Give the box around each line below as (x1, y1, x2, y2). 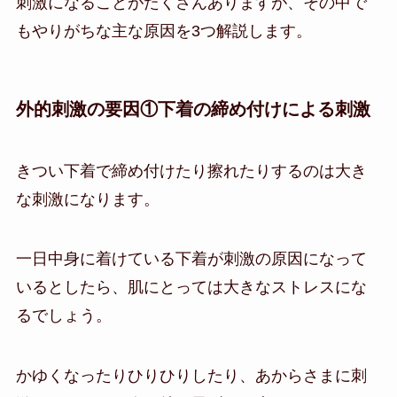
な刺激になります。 (15, 190, 160, 208)
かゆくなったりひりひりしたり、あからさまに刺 (15, 367, 367, 385)
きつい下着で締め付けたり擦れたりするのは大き (15, 161, 367, 180)
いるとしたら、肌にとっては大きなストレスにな (15, 278, 367, 297)
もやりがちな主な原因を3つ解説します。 (15, 22, 312, 41)
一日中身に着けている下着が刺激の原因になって (15, 250, 367, 269)
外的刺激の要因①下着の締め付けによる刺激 (15, 99, 370, 120)
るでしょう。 (15, 307, 112, 325)
